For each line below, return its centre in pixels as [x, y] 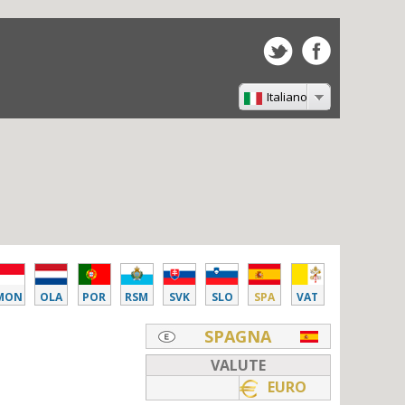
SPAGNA [237, 337]
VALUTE [238, 366]
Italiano [287, 97]
